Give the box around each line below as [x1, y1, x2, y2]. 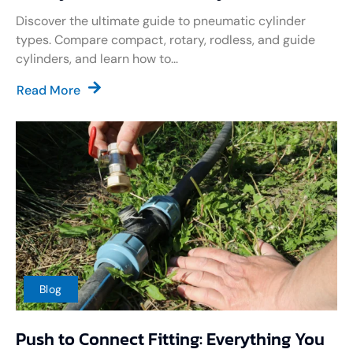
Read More [17, 82, 80, 99]
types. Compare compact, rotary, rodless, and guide [16, 32, 315, 49]
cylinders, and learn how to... [16, 50, 178, 68]
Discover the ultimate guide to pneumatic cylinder [16, 13, 306, 30]
